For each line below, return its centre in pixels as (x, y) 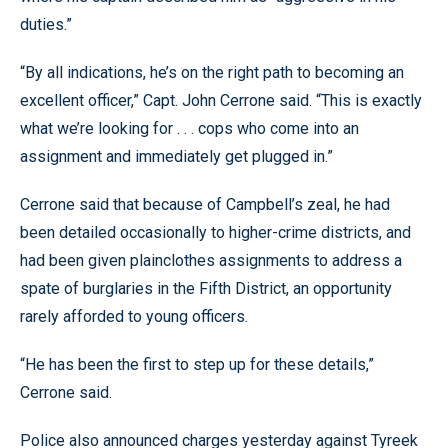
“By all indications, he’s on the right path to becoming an (212, 72)
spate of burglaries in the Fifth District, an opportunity (206, 288)
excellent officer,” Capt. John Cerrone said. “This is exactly (221, 100)
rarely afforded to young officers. (134, 316)
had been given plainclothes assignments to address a (211, 260)
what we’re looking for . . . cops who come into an (189, 128)
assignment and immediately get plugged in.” (176, 156)
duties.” (46, 24)
